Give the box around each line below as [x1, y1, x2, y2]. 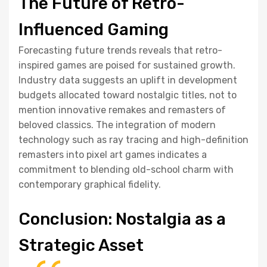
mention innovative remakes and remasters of [18, 104, 226, 116]
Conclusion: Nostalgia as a [18, 209, 226, 229]
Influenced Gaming [18, 19, 169, 39]
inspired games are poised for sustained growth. [18, 59, 235, 71]
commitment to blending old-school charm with [18, 163, 234, 175]
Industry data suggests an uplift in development [18, 74, 237, 86]
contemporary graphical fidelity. [18, 178, 161, 190]
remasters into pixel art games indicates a [18, 148, 207, 160]
